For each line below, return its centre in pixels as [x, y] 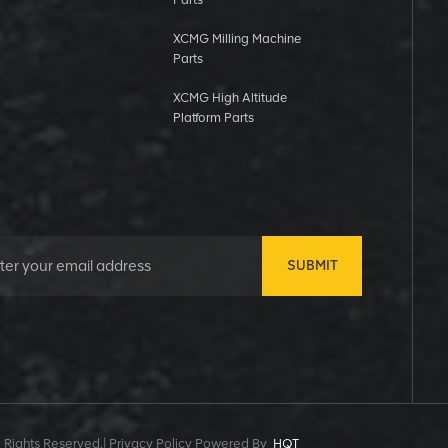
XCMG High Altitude [229, 98]
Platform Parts [213, 120]
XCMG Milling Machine [236, 39]
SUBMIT [312, 265]
